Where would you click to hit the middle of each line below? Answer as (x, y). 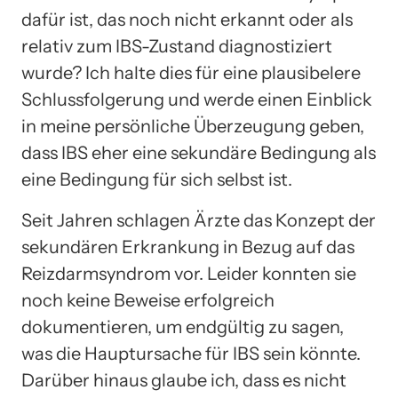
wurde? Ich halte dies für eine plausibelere (191, 72)
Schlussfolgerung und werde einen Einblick (197, 99)
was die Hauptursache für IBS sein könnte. (191, 353)
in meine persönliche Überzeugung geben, (193, 126)
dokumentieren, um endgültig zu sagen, (183, 326)
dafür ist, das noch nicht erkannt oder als (187, 19)
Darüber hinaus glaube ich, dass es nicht (184, 380)
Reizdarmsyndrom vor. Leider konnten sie (189, 273)
